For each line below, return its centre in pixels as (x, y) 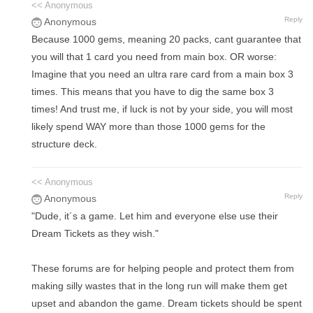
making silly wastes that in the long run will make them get (159, 286)
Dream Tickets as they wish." (95, 234)
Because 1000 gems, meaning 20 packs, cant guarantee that (166, 39)
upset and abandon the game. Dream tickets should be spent (167, 304)
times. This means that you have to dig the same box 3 (153, 92)
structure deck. (64, 144)
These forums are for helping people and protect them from (163, 269)
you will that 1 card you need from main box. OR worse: (154, 57)
